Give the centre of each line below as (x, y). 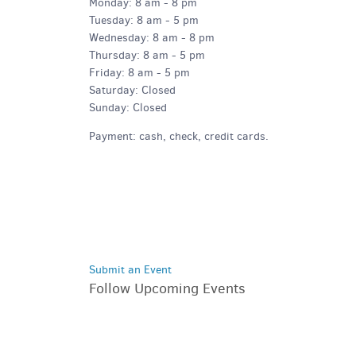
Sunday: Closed (128, 108)
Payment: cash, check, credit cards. (179, 136)
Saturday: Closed (132, 90)
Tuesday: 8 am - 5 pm (144, 20)
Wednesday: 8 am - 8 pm (152, 38)
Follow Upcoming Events (167, 288)
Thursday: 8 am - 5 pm (147, 55)
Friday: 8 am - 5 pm (139, 73)
